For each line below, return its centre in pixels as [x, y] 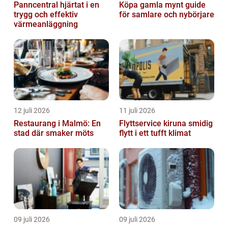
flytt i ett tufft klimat [155, 133]
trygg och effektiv [46, 15]
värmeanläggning [46, 24]
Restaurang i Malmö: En [57, 124]
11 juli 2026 [137, 111]
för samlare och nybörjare [167, 15]
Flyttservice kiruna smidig [154, 124]
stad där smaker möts [54, 133]
